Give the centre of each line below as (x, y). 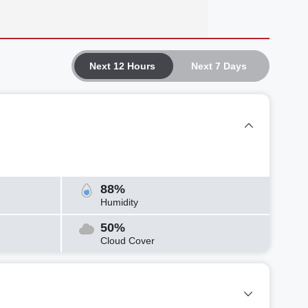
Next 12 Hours (122, 66)
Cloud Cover (128, 240)
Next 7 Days (219, 66)
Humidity (120, 202)
